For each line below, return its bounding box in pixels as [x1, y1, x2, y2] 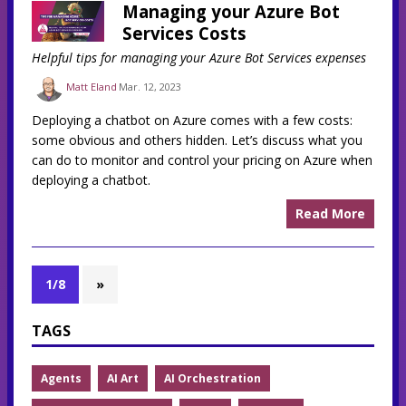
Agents [41, 370, 82, 386]
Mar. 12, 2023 [119, 80, 182, 94]
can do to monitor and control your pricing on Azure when [32, 150, 372, 169]
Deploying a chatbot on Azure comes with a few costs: [32, 111, 353, 129]
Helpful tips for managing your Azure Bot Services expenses [32, 48, 366, 66]
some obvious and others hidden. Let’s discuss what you [32, 130, 362, 149]
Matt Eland [65, 80, 117, 94]
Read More [295, 204, 365, 222]
